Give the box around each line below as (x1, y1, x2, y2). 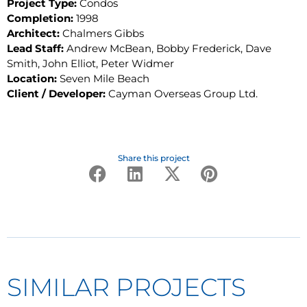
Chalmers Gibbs (62, 26, 144, 40)
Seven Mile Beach (60, 71, 149, 85)
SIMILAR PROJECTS (7, 271, 246, 302)
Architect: (7, 26, 62, 40)
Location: (7, 71, 60, 85)
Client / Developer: (7, 86, 108, 100)
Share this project (117, 152, 190, 163)
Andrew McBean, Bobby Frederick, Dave (66, 41, 271, 55)
